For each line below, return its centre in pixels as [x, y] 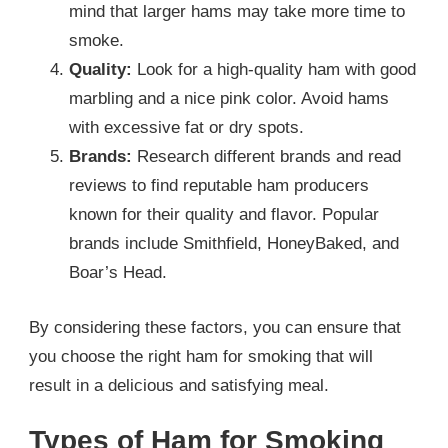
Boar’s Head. [118, 273]
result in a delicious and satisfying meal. [179, 385]
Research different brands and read [266, 157]
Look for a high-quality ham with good [274, 70]
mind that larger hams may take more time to [237, 12]
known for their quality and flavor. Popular [224, 215]
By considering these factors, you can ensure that [215, 327]
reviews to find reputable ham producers [219, 186]
